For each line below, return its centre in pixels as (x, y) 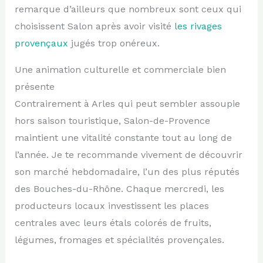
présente (34, 86)
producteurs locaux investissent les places (112, 205)
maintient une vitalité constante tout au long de (123, 137)
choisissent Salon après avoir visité (94, 26)
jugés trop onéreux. (114, 43)
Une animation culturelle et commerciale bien (120, 69)
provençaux (41, 43)
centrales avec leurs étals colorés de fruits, (113, 222)
